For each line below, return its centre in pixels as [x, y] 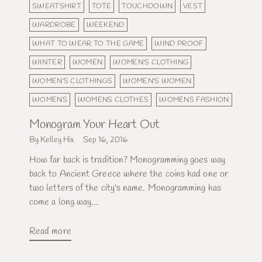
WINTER [47, 62]
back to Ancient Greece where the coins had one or [129, 174]
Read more [50, 231]
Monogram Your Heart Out [95, 124]
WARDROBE [54, 25]
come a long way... [64, 202]
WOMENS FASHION [194, 99]
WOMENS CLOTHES [113, 99]
